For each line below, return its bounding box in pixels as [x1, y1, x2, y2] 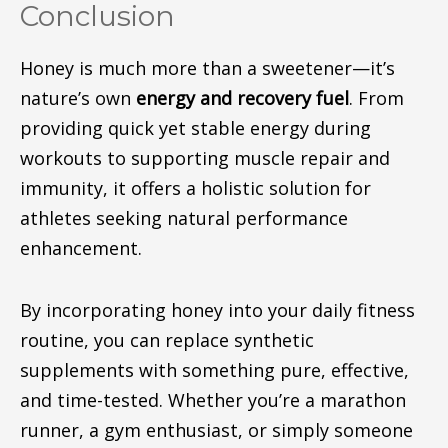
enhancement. [19, 236, 142, 260]
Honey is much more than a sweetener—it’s [19, 56, 395, 80]
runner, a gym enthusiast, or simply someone [19, 417, 413, 442]
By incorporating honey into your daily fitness [19, 297, 415, 322]
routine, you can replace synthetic [19, 327, 314, 352]
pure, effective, [274, 357, 409, 382]
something [181, 357, 275, 382]
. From [348, 86, 404, 110]
